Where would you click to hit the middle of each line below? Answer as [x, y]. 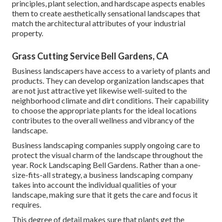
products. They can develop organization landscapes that [108, 81]
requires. [27, 205]
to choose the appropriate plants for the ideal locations [104, 111]
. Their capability [180, 101]
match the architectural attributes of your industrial [99, 23]
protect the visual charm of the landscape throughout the [107, 155]
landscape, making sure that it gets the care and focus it [105, 195]
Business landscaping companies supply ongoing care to [106, 145]
